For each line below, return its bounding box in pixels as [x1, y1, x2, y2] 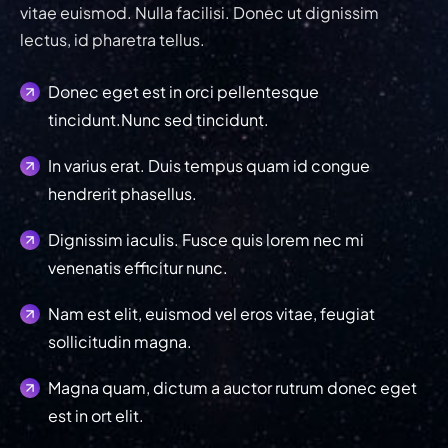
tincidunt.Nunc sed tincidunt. [48, 108, 269, 130]
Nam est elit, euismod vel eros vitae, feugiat [48, 302, 375, 324]
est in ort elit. [48, 404, 144, 426]
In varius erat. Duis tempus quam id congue [48, 154, 370, 176]
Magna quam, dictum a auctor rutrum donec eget [48, 376, 417, 398]
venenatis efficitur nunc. [48, 256, 228, 278]
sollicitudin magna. [48, 330, 192, 352]
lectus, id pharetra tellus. [20, 28, 205, 50]
